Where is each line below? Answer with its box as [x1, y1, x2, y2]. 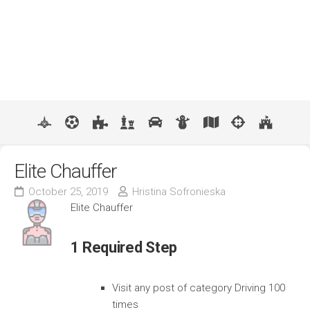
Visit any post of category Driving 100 [111, 282, 285, 294]
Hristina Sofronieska [132, 185, 226, 198]
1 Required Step [70, 239, 178, 256]
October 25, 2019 [28, 185, 108, 198]
